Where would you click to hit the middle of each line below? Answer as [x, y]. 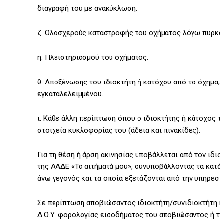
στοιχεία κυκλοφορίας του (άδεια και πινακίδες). [119, 130]
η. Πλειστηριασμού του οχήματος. [93, 58]
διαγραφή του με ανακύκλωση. [87, 9]
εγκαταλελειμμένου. [70, 94]
